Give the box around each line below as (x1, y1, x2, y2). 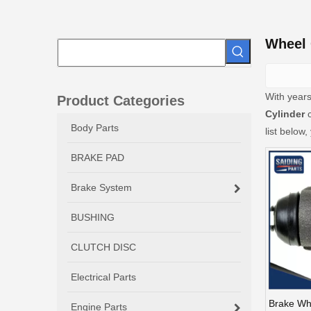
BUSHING (71, 211, 115, 223)
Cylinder (265, 108, 305, 119)
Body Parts (71, 121, 119, 133)
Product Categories (57, 92, 185, 108)
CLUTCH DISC (71, 241, 136, 253)
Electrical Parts (71, 271, 136, 283)
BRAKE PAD (71, 151, 124, 163)
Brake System (71, 181, 132, 193)
